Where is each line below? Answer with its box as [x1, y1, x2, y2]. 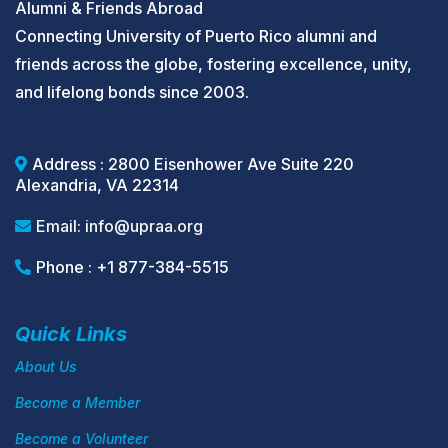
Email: [36, 216, 85, 236]
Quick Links [15, 322, 127, 346]
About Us [15, 358, 77, 375]
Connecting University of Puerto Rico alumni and [15, 26, 377, 46]
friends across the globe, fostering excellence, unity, [15, 54, 412, 74]
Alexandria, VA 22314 [15, 175, 179, 195]
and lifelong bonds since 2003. [15, 82, 249, 102]
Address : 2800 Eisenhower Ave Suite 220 [32, 154, 354, 174]
